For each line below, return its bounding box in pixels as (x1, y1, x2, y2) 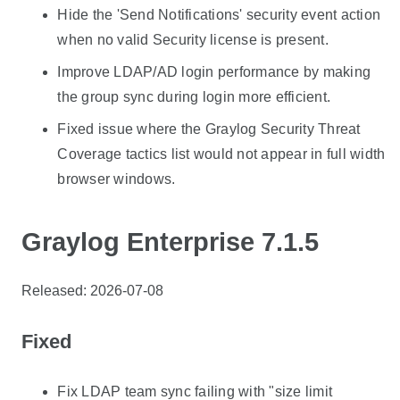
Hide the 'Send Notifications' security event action (57, 7, 381, 22)
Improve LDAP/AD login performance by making (57, 64, 371, 79)
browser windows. (57, 171, 176, 187)
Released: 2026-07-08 (21, 282, 164, 298)
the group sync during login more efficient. (57, 89, 331, 104)
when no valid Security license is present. (57, 32, 329, 47)
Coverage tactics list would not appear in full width (57, 146, 386, 162)
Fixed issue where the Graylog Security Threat (57, 121, 361, 137)
